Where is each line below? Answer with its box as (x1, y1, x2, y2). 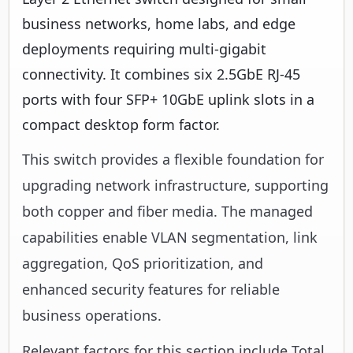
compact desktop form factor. (22, 114, 220, 134)
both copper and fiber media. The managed (22, 201, 313, 221)
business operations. (22, 305, 162, 325)
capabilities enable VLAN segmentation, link (22, 227, 318, 247)
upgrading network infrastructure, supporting (22, 175, 329, 195)
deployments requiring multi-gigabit (22, 39, 266, 58)
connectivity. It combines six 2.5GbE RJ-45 (22, 64, 300, 84)
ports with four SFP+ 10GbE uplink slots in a (22, 89, 314, 109)
